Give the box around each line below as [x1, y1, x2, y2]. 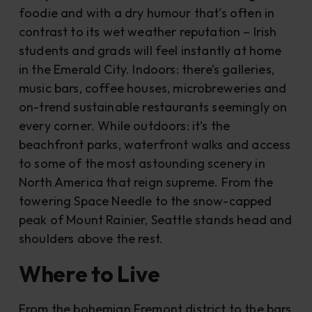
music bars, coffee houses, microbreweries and [18, 80, 287, 97]
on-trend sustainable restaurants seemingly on [18, 99, 288, 116]
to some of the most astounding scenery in [18, 155, 265, 172]
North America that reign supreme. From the [18, 174, 273, 191]
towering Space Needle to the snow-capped [18, 193, 272, 210]
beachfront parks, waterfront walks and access [18, 136, 291, 153]
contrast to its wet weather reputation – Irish [18, 24, 277, 40]
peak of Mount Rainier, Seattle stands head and [18, 212, 292, 228]
